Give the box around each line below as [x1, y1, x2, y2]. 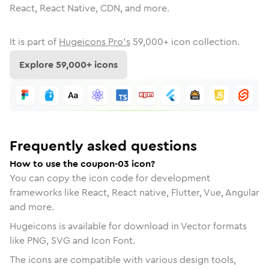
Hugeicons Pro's [59, 35, 130, 49]
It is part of [10, 35, 56, 49]
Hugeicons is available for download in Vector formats [10, 219, 247, 233]
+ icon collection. [163, 35, 240, 49]
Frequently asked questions [10, 135, 197, 156]
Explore [19, 58, 56, 71]
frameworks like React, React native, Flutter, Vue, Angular [10, 185, 259, 199]
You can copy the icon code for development [10, 171, 210, 185]
